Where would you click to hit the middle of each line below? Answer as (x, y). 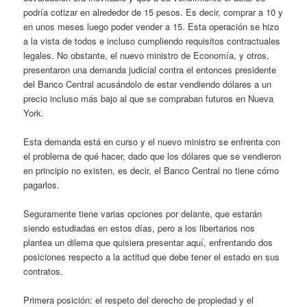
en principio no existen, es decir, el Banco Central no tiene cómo (151, 171)
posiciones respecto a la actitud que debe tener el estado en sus (152, 257)
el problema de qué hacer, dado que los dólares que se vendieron (152, 156)
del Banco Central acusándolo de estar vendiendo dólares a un (148, 84)
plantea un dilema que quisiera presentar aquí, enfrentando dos (148, 243)
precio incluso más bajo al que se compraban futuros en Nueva (149, 99)
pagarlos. (42, 185)
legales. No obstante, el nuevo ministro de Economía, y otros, (147, 56)
